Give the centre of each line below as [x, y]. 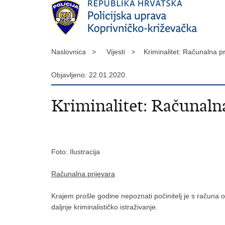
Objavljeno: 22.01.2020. [89, 75]
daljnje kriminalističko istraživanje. [104, 207]
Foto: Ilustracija [76, 152]
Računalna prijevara [83, 174]
